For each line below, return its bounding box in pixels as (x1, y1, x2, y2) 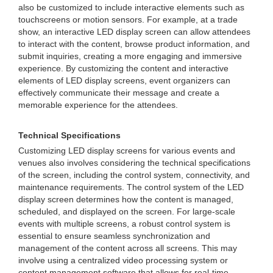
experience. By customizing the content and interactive (18, 63, 229, 73)
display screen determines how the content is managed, (18, 194, 233, 204)
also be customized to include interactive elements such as (18, 2, 244, 12)
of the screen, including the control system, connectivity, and (18, 170, 250, 180)
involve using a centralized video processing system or (18, 255, 228, 265)
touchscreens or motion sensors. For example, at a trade (18, 15, 238, 24)
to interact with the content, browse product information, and (18, 39, 250, 49)
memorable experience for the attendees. (18, 100, 178, 110)
